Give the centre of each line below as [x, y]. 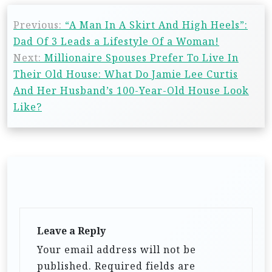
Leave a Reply [71, 230]
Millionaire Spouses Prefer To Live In [141, 57]
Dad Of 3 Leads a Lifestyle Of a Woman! [116, 41]
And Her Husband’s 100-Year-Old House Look [131, 90]
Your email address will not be [117, 249]
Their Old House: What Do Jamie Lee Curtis [126, 74]
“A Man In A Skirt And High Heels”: [156, 25]
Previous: [38, 25]
